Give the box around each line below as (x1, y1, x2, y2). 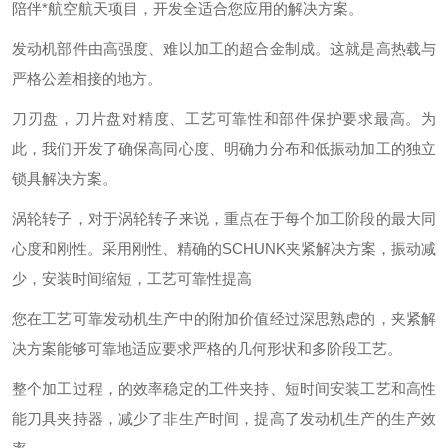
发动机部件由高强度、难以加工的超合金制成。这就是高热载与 (12, 40, 436, 57)
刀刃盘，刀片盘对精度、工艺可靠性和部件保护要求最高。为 (12, 110, 436, 127)
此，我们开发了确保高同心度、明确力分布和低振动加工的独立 (12, 140, 436, 157)
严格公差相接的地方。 (12, 70, 162, 87)
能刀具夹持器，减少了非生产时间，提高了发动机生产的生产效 (12, 410, 436, 427)
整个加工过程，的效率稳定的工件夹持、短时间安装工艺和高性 (12, 380, 436, 397)
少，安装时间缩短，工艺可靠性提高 (12, 270, 252, 287)
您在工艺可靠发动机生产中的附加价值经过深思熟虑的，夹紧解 (12, 310, 436, 327)
